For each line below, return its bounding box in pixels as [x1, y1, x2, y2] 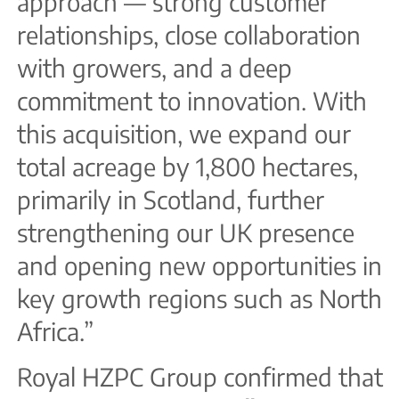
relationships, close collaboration [17, 19, 361, 50]
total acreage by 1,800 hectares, [17, 151, 358, 182]
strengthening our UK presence [17, 216, 354, 248]
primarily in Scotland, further [17, 183, 324, 215]
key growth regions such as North [17, 282, 382, 313]
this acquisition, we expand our [17, 118, 351, 149]
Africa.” [17, 315, 94, 346]
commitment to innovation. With [17, 85, 367, 116]
